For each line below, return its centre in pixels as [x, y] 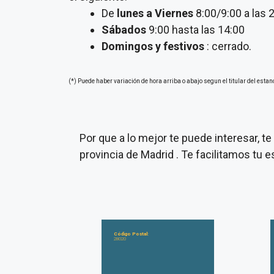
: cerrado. [228, 46]
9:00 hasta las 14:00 [195, 30]
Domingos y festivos [153, 46]
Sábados [124, 30]
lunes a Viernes [155, 13]
